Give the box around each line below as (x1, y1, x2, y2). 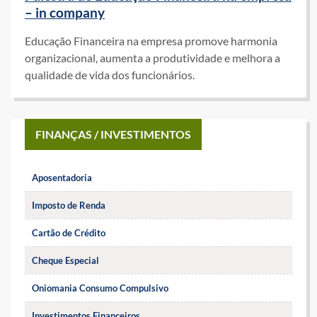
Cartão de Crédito (32, 226, 105, 238)
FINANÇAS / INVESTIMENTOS (35, 127, 191, 141)
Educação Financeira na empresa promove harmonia (25, 33, 277, 47)
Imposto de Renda (32, 199, 105, 211)
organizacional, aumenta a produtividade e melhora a (25, 50, 280, 64)
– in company (25, 4, 105, 21)
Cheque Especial (32, 254, 99, 266)
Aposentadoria (32, 171, 92, 183)
